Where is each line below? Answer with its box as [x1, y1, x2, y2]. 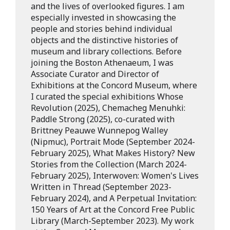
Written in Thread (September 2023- [31, 181, 171, 193]
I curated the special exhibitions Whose [31, 91, 183, 102]
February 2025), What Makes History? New [31, 147, 195, 159]
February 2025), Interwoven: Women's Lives [31, 170, 199, 181]
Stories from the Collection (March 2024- [31, 159, 187, 170]
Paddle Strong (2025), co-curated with [31, 113, 175, 125]
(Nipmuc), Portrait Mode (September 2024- [31, 136, 195, 147]
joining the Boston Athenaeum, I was [31, 57, 174, 68]
